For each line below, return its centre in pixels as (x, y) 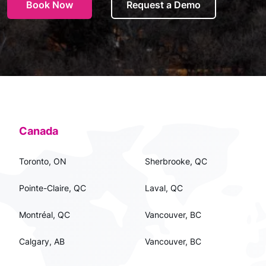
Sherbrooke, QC (176, 161)
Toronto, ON (43, 161)
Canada (39, 131)
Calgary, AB (42, 241)
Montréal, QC (45, 215)
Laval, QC (164, 188)
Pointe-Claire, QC (53, 188)
